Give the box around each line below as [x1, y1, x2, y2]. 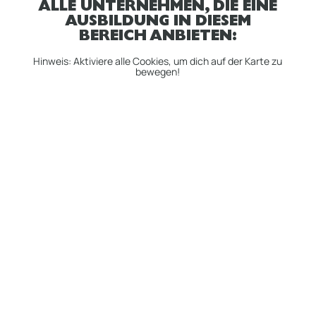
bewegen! [135, 65, 181, 79]
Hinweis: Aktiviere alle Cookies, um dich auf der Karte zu [33, 54, 283, 68]
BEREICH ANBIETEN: [78, 30, 237, 46]
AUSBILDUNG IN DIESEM [64, 16, 251, 31]
